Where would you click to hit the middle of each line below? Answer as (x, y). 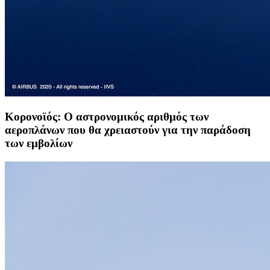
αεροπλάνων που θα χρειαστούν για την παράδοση (128, 130)
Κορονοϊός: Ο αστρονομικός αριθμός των (107, 116)
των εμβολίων (39, 143)
